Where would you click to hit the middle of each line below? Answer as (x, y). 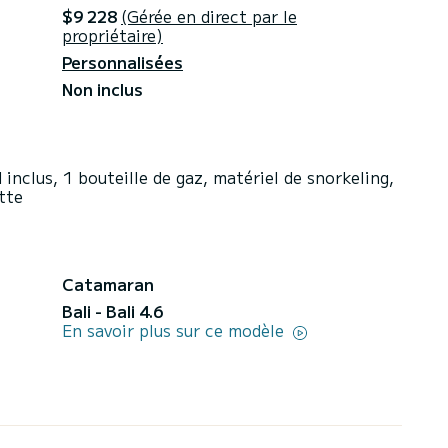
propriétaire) (112, 34)
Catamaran (108, 283)
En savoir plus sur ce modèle (175, 329)
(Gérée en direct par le (209, 15)
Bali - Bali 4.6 (112, 310)
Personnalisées (122, 61)
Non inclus (102, 88)
